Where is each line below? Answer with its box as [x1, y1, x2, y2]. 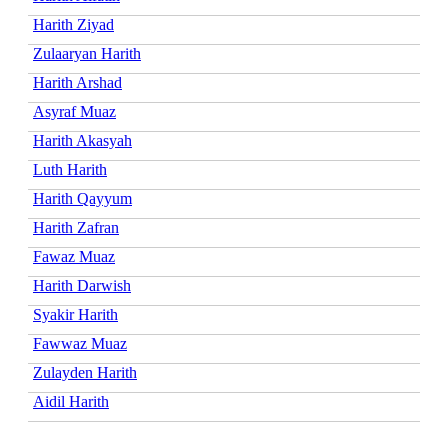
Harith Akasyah [33, 131, 132, 149]
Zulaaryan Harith [33, 44, 141, 62]
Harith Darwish [33, 276, 131, 294]
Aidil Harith [33, 392, 109, 410]
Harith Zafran [33, 218, 119, 236]
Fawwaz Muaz [33, 334, 127, 352]
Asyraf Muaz [33, 102, 116, 120]
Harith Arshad [33, 73, 122, 91]
